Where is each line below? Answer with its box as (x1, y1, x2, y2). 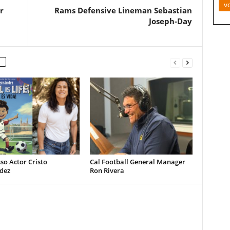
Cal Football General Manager (89, 157, 185, 166)
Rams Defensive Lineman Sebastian (54, 5, 192, 15)
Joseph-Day (148, 16, 192, 26)
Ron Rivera (89, 166, 124, 175)
